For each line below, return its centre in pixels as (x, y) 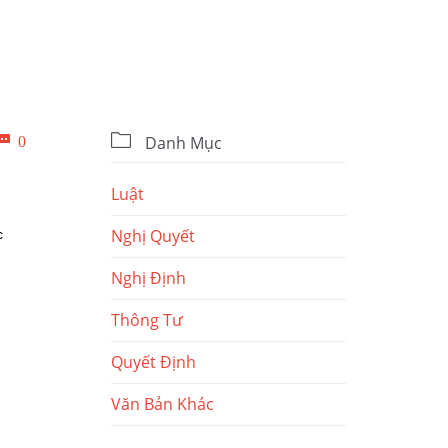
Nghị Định (148, 278)
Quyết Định (153, 362)
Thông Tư (147, 320)
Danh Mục (181, 143)
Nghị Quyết (153, 236)
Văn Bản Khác (162, 404)
